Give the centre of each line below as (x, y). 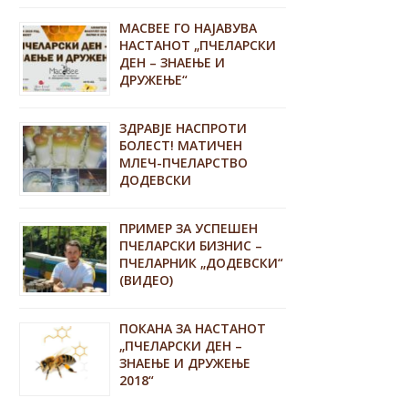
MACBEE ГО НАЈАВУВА (189, 27)
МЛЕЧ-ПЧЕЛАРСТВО (184, 162)
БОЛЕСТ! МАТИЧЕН (181, 145)
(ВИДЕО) (147, 280)
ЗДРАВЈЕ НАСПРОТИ (184, 127)
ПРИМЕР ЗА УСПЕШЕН (189, 228)
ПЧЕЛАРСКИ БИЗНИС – (191, 245)
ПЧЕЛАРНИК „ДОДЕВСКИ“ (202, 262)
